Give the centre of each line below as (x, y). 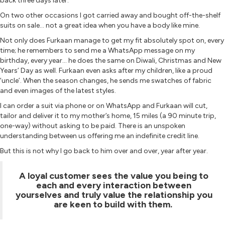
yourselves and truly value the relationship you (114, 195)
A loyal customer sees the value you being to (114, 176)
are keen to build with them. (114, 204)
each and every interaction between (114, 185)
